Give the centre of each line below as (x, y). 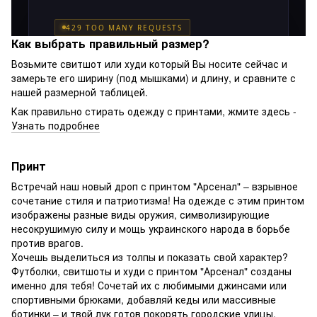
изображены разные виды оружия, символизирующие (140, 215)
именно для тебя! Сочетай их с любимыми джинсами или (149, 286)
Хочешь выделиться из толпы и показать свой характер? (150, 257)
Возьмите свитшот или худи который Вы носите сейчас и (149, 64)
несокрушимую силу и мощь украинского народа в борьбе (151, 229)
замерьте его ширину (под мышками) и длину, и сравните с (154, 78)
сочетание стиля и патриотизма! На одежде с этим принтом (158, 201)
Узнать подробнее (56, 126)
